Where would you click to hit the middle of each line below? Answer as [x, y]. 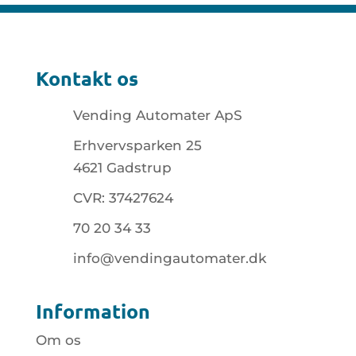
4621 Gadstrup [122, 168]
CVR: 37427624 [123, 198]
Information [93, 311]
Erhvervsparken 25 [137, 146]
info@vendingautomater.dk [169, 259]
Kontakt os [87, 78]
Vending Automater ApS [157, 116]
